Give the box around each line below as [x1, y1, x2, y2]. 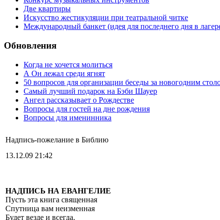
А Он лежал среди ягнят [24, 69, 105, 78]
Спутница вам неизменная [5, 204, 95, 213]
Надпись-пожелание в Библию [5, 135, 109, 144]
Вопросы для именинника [24, 113, 111, 122]
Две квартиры [24, 4, 71, 13]
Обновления [4, 40, 56, 51]
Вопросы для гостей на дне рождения [24, 104, 150, 113]
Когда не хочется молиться [24, 60, 112, 69]
